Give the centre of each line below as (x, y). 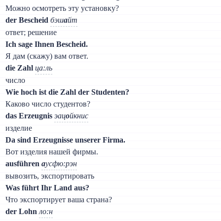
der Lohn (21, 211)
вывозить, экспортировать (50, 176)
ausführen (23, 163)
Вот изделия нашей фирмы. (52, 151)
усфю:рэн (61, 163)
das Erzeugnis (29, 115)
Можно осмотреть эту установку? (62, 8)
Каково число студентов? (48, 104)
